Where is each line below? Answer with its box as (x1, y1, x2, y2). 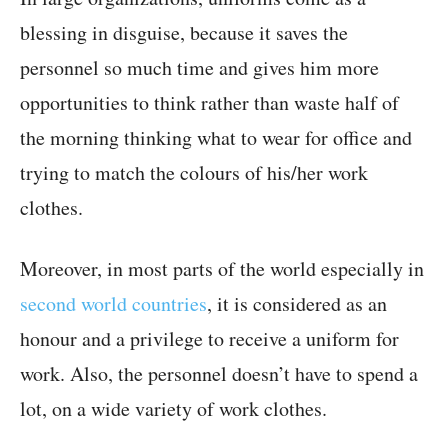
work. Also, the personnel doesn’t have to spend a (20, 360, 418, 388)
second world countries (20, 290, 207, 318)
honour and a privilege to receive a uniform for (20, 325, 399, 353)
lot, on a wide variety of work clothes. (20, 395, 327, 423)
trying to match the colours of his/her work (20, 159, 368, 187)
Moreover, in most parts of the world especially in (20, 255, 424, 283)
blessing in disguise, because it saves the (20, 19, 348, 47)
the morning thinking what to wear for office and (20, 124, 412, 152)
